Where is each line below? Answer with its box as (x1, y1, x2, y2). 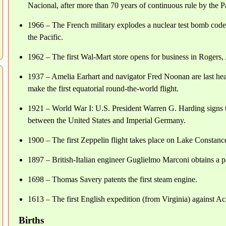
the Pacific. (28, 32, 63, 41)
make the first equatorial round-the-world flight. (28, 84, 179, 93)
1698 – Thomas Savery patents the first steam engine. (28, 175, 197, 184)
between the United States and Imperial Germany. (28, 116, 186, 125)
